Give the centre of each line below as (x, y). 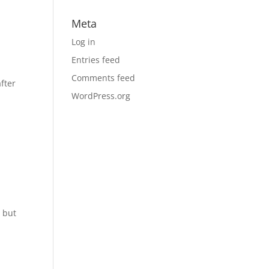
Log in (84, 42)
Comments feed (104, 78)
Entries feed (96, 60)
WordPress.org (101, 96)
